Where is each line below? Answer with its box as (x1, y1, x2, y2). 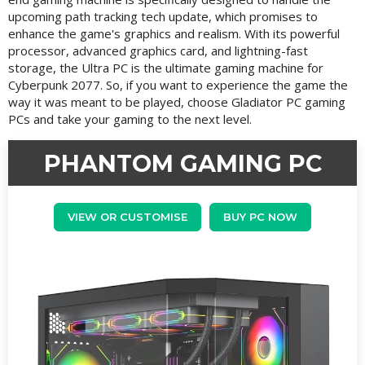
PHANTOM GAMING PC (43, 148, 322, 178)
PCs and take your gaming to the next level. (8, 110, 252, 127)
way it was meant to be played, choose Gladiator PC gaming (8, 93, 345, 110)
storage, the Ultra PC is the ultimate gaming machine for (8, 59, 323, 76)
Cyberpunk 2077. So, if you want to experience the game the (8, 76, 348, 93)
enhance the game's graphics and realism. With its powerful (8, 24, 340, 42)
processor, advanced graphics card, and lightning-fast (8, 42, 308, 59)
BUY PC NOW (223, 210, 297, 224)
